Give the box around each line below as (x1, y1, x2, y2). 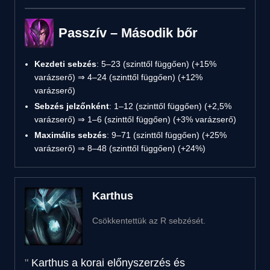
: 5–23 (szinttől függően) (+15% (96, 58, 216, 69)
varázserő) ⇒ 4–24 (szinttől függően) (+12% (34, 72, 202, 82)
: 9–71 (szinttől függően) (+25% (107, 130, 227, 140)
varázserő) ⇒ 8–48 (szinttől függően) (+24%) (34, 143, 206, 153)
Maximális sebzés (34, 130, 107, 140)
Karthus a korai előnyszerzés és (31, 256, 185, 269)
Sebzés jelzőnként (34, 101, 109, 111)
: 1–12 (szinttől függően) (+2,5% (109, 101, 231, 111)
